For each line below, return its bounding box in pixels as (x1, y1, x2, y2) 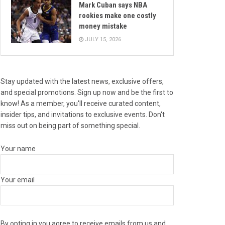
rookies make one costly (79, 11, 156, 20)
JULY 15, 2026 (83, 36, 121, 43)
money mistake (79, 21, 127, 31)
